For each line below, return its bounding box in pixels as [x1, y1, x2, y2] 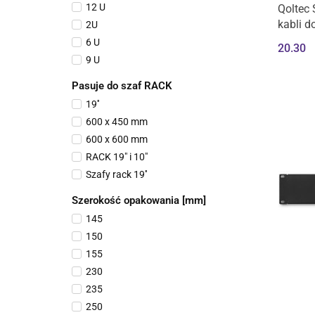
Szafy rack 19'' [86, 169, 147, 180]
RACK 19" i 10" [86, 151, 148, 162]
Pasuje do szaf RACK [72, 79, 172, 92]
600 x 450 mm [86, 116, 148, 127]
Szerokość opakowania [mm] [72, 194, 206, 207]
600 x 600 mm [86, 134, 148, 145]
